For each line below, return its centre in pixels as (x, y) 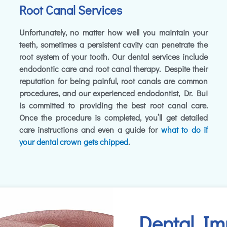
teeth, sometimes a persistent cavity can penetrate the (113, 45)
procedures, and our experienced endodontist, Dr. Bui (113, 93)
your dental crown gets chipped (73, 142)
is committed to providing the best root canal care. (113, 105)
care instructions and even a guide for (90, 130)
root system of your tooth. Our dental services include (113, 57)
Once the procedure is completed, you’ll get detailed (113, 118)
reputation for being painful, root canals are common (113, 81)
